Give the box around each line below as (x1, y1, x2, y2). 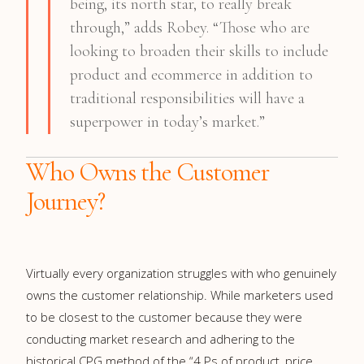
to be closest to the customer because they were (26, 308, 302, 325)
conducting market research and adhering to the (26, 330, 295, 347)
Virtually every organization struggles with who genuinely (26, 264, 336, 281)
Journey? (26, 184, 105, 217)
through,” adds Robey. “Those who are (70, 17, 310, 37)
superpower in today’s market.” (70, 111, 265, 132)
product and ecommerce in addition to (70, 64, 313, 84)
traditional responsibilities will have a (70, 88, 305, 108)
